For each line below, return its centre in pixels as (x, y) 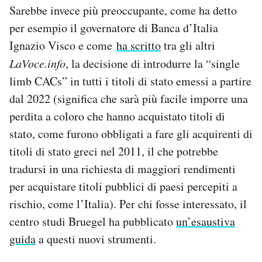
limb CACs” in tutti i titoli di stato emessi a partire (130, 81)
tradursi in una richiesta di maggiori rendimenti (123, 169)
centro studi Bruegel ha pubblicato (93, 222)
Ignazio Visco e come (63, 46)
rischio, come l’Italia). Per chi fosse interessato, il (128, 204)
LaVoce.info (37, 63)
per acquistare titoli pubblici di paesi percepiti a (123, 187)
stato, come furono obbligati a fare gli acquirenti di (131, 134)
